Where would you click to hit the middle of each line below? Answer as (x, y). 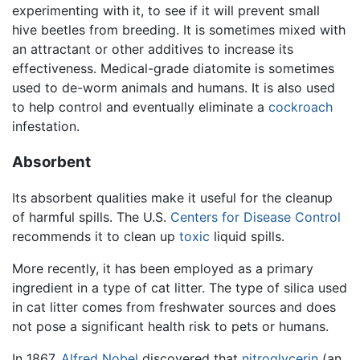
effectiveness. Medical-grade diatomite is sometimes (173, 68)
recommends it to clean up (96, 237)
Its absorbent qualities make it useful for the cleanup (172, 198)
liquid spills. (247, 237)
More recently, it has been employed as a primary (163, 269)
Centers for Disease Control (256, 217)
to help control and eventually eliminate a (140, 106)
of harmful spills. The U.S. (91, 217)
